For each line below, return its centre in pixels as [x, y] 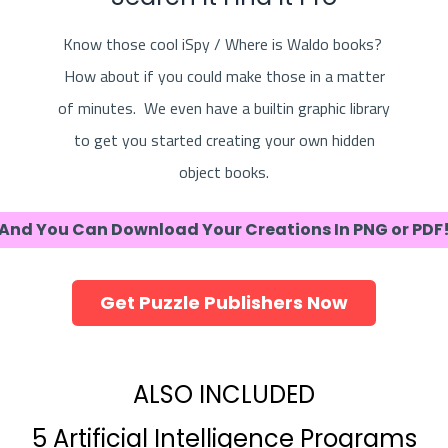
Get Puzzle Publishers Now [224, 303]
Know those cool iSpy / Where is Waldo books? [224, 44]
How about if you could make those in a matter [224, 76]
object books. [224, 172]
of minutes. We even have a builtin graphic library [224, 108]
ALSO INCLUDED [224, 395]
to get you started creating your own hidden [224, 140]
